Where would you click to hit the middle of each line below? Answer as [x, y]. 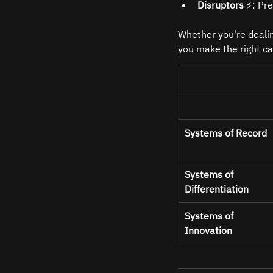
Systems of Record [226, 133]
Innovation [208, 230]
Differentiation [217, 189]
